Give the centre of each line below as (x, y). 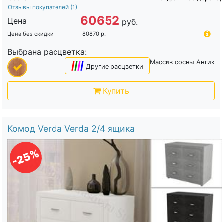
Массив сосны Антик (182, 62)
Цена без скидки (30, 33)
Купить (116, 90)
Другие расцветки (115, 66)
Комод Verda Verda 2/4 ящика (71, 128)
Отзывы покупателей (39, 7)
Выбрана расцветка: (47, 51)
